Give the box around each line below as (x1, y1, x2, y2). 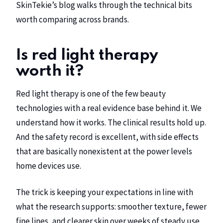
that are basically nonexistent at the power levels (16, 146, 192, 157)
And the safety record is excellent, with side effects (16, 131, 199, 143)
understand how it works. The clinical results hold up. (16, 117, 206, 128)
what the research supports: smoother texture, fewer (16, 201, 207, 212)
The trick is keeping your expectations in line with (16, 186, 193, 198)
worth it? (16, 64, 83, 80)
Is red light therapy (16, 48, 158, 64)
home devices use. (16, 160, 81, 172)
